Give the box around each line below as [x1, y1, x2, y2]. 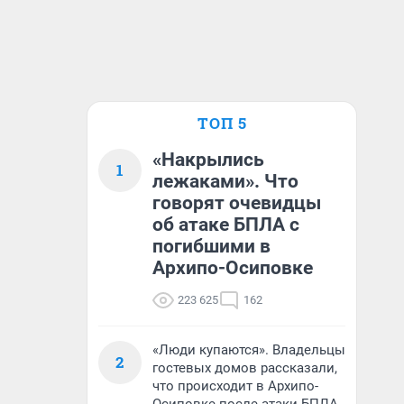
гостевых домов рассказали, [152, 360, 337, 376]
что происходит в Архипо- [152, 378, 318, 394]
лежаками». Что [152, 170, 298, 192]
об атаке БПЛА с [152, 214, 299, 235]
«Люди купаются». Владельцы [152, 342, 345, 358]
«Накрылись [152, 149, 264, 170]
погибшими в [152, 235, 271, 257]
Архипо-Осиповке [152, 257, 313, 279]
